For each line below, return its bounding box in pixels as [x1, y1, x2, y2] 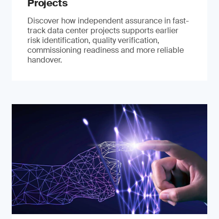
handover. [27, 55, 62, 65]
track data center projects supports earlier [27, 25, 178, 36]
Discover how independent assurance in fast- [27, 16, 189, 26]
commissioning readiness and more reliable [27, 45, 184, 55]
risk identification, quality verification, [27, 35, 159, 45]
